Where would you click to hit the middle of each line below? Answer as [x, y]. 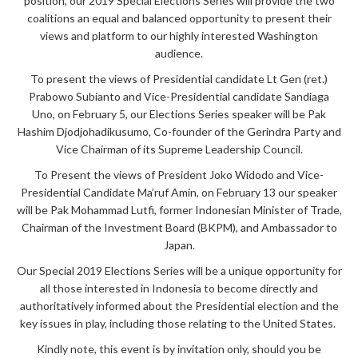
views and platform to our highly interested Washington [179, 36]
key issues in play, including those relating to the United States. [179, 324]
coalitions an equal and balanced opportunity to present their [179, 18]
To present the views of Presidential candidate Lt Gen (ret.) [179, 79]
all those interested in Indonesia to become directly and [179, 288]
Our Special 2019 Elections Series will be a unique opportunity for [179, 271]
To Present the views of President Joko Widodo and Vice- [179, 175]
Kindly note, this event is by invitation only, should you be [179, 349]
